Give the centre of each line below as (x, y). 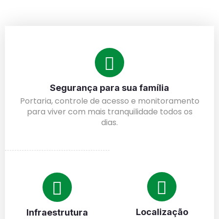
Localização (162, 212)
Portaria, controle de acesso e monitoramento (109, 101)
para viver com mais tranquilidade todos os (109, 111)
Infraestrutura (57, 212)
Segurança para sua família (109, 88)
